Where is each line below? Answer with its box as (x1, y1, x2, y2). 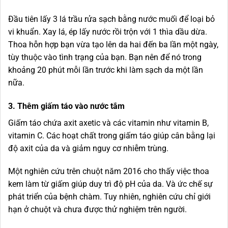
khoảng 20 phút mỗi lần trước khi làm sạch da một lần (8, 65, 203, 75)
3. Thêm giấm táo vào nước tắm (8, 101, 125, 111)
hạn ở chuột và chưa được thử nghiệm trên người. (8, 205, 191, 215)
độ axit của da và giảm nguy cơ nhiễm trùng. (8, 143, 173, 153)
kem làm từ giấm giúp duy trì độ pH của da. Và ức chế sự (8, 179, 213, 189)
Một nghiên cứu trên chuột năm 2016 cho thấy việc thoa (8, 166, 209, 177)
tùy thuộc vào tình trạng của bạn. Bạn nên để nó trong (8, 52, 202, 62)
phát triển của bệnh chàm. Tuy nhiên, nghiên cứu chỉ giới (8, 192, 211, 202)
